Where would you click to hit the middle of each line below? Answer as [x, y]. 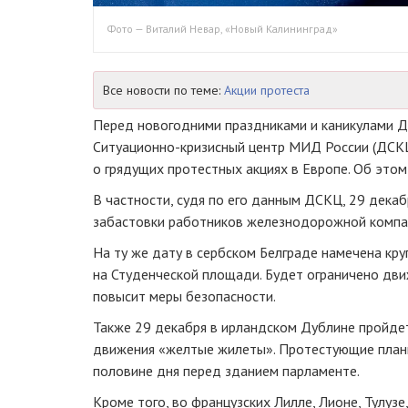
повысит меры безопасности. [184, 296]
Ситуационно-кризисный [169, 146]
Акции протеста [267, 90]
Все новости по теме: [163, 90]
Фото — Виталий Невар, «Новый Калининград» [223, 28]
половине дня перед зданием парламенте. [226, 370]
